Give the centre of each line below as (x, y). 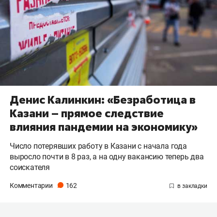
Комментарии (32, 185)
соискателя (30, 167)
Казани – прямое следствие (87, 113)
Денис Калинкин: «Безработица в (103, 100)
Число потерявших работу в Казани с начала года (98, 146)
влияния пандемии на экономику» (104, 127)
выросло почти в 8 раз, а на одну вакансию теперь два (107, 156)
